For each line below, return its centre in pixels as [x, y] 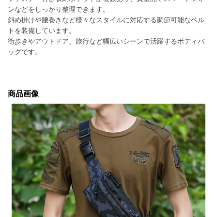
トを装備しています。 [42, 31]
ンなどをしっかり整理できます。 [59, 9]
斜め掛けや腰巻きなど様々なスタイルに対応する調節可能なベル [106, 20]
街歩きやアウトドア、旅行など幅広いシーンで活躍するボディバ [106, 41]
